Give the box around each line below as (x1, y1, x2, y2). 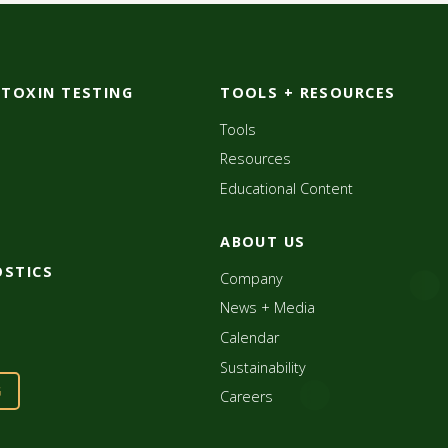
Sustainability (220, 357, 307, 377)
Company (220, 268, 284, 288)
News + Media (220, 298, 316, 318)
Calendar (220, 328, 280, 348)
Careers (220, 387, 274, 407)
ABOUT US (220, 231, 306, 251)
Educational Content (220, 178, 354, 198)
